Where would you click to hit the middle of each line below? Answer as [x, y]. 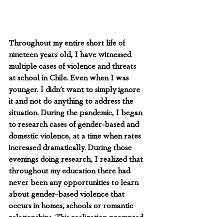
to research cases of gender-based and [75, 124]
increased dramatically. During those [71, 147]
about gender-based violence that [68, 194]
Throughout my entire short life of [68, 43]
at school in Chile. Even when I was [70, 78]
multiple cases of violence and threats [73, 66]
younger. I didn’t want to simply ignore [75, 89]
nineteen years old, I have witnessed [71, 54]
